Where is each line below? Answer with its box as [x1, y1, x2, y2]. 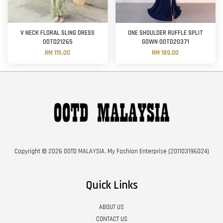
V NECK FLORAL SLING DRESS [20, 29, 95, 38]
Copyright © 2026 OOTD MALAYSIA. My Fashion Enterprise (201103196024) [14, 147, 209, 155]
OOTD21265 [42, 38, 73, 47]
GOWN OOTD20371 [141, 38, 189, 47]
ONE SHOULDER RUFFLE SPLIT [127, 29, 203, 38]
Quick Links [85, 178, 138, 193]
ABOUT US [99, 203, 124, 211]
